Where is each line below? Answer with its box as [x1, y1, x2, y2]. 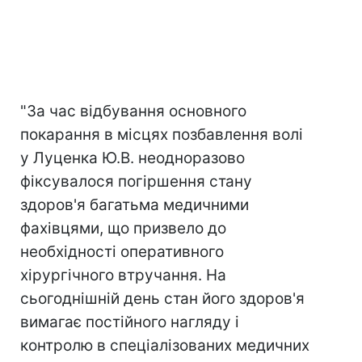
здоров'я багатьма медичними [20, 196, 249, 215]
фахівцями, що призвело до [20, 219, 226, 238]
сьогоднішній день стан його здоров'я [20, 289, 305, 309]
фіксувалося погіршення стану [20, 172, 252, 192]
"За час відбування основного [20, 102, 246, 121]
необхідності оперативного [20, 242, 224, 262]
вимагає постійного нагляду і [20, 313, 239, 332]
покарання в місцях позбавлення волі [20, 125, 303, 145]
